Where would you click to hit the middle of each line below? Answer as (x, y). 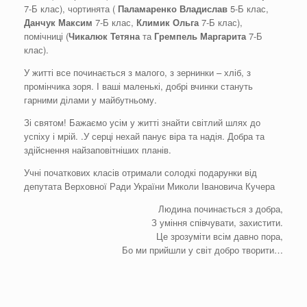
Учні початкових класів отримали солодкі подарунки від (140, 173)
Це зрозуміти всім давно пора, (220, 236)
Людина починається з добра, (221, 209)
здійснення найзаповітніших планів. (98, 150)
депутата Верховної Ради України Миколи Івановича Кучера (149, 186)
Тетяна (124, 36)
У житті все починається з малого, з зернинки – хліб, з (137, 73)
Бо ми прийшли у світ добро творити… (202, 250)
